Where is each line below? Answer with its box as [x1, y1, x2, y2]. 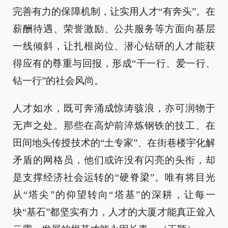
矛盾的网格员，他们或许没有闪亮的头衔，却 [13, 155, 215, 165]
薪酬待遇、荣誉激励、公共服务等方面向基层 [13, 23, 215, 34]
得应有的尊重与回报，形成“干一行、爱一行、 [13, 58, 215, 69]
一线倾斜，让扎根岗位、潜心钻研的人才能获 [13, 41, 215, 51]
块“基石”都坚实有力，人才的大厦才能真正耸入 [13, 207, 215, 217]
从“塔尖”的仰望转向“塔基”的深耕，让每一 [13, 189, 215, 200]
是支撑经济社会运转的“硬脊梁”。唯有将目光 [13, 172, 215, 183]
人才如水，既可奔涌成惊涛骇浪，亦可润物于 [13, 103, 215, 113]
